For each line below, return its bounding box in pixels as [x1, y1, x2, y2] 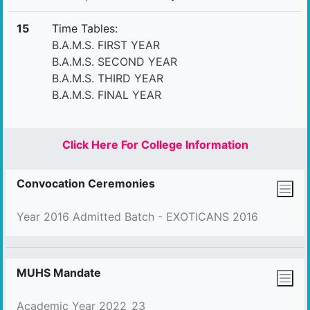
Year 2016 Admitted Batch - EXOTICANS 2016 [17, 210, 258, 224]
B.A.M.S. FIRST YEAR [52, 38, 160, 52]
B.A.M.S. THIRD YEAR [52, 71, 163, 85]
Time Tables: [52, 21, 118, 35]
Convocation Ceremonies [17, 176, 155, 190]
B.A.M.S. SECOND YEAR [52, 55, 177, 69]
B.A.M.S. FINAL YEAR [52, 88, 161, 102]
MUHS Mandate [17, 266, 101, 280]
